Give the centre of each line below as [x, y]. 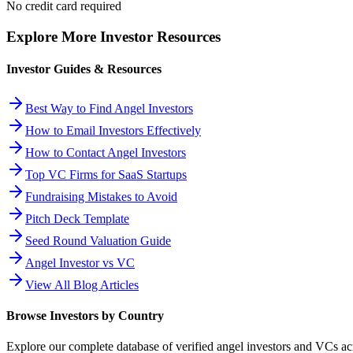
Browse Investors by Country [85, 315]
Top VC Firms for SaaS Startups [106, 174]
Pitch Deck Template [77, 218]
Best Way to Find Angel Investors [109, 108]
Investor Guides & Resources [84, 69]
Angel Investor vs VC [80, 262]
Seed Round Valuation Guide [98, 240]
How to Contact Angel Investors [106, 152]
